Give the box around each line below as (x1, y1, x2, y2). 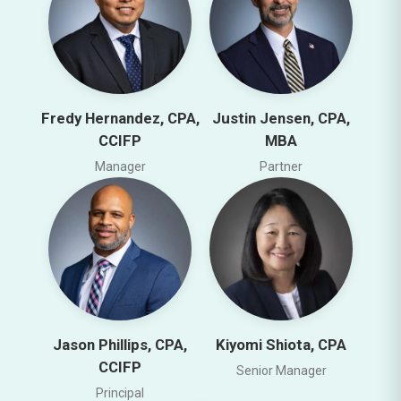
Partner (260, 158, 303, 174)
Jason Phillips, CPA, (53, 335, 187, 354)
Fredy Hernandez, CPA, (40, 108, 200, 127)
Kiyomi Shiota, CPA (216, 335, 346, 354)
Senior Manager (235, 363, 327, 378)
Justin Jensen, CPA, (212, 108, 350, 127)
